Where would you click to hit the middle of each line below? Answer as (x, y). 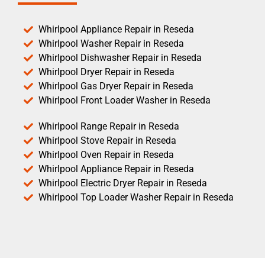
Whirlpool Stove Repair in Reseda (107, 140)
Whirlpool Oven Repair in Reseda (106, 154)
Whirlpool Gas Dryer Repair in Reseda (116, 86)
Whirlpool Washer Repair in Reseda (111, 43)
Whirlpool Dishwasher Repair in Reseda (120, 57)
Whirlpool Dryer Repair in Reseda (106, 72)
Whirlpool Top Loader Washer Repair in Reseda (136, 197)
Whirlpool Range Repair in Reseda (109, 126)
